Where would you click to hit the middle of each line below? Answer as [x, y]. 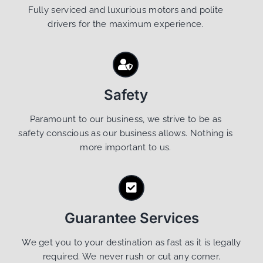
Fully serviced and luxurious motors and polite [126, 10]
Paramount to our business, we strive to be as [126, 119]
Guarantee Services [131, 218]
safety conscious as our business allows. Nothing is [126, 134]
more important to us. [126, 148]
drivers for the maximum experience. [126, 24]
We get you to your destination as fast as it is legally [131, 243]
